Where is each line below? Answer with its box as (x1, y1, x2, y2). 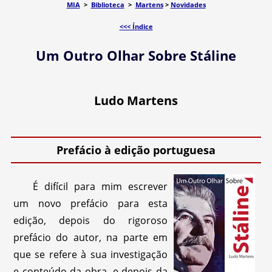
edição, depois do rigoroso (13, 214, 168, 227)
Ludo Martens (94, 92, 178, 109)
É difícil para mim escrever (33, 180, 168, 193)
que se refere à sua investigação (13, 248, 168, 261)
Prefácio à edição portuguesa (56, 143, 216, 157)
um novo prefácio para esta (13, 197, 168, 210)
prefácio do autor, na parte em (13, 231, 168, 244)
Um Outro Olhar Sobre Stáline (36, 46, 236, 64)
